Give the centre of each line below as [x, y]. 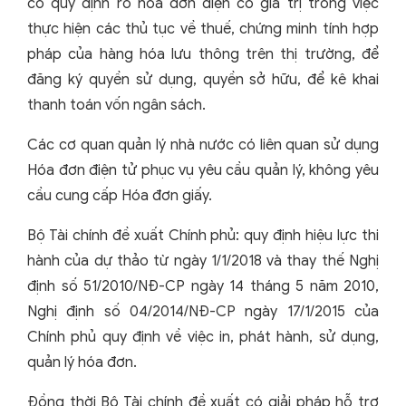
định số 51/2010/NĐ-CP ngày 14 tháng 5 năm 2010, [203, 286]
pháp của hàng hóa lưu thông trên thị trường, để [203, 54]
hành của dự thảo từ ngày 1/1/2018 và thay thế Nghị [203, 261]
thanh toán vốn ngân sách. [116, 105]
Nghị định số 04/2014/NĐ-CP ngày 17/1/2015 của [203, 311]
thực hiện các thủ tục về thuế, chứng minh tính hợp [203, 29]
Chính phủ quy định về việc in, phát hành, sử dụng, [203, 337]
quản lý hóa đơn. [82, 362]
